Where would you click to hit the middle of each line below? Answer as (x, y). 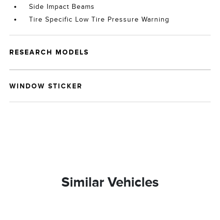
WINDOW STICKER (46, 86)
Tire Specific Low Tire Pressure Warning (99, 19)
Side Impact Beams (62, 7)
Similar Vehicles (110, 182)
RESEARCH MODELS (49, 52)
